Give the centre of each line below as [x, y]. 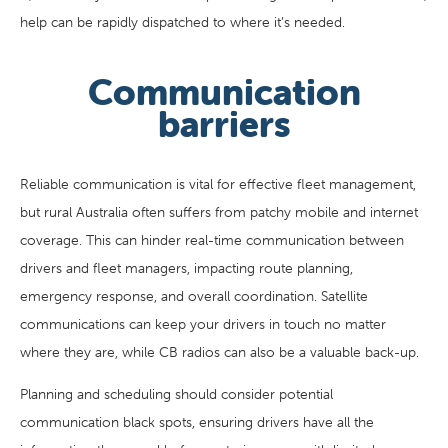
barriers [224, 124]
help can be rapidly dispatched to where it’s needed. [182, 22]
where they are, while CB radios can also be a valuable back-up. [219, 352]
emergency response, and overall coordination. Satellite [194, 296]
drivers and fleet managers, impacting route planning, [186, 268]
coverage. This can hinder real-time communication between [212, 240]
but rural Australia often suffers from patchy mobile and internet [219, 212]
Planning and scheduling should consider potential [176, 394]
